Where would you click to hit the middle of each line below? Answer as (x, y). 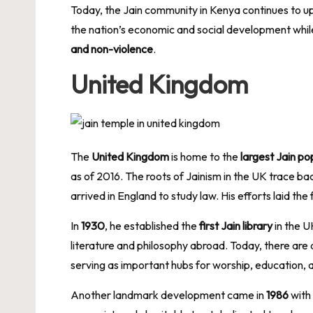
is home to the (205, 156)
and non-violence (112, 49)
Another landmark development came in (168, 294)
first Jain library (236, 225)
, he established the (152, 225)
